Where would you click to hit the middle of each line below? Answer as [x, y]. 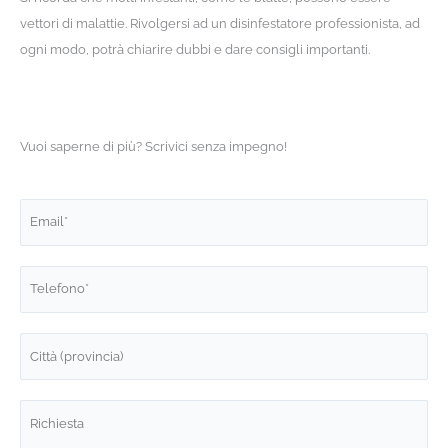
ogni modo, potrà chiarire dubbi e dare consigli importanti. [194, 49]
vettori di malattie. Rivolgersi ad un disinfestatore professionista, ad [219, 23]
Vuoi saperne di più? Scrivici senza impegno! [153, 146]
